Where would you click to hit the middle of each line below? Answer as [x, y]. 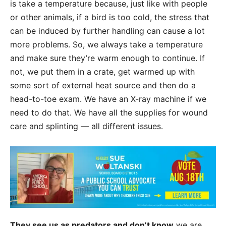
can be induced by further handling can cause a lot [107, 31]
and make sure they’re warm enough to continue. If [107, 58]
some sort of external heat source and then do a [103, 85]
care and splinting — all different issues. [87, 126]
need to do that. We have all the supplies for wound [109, 112]
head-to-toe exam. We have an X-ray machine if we [108, 99]
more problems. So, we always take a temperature [106, 44]
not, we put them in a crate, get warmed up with [102, 71]
